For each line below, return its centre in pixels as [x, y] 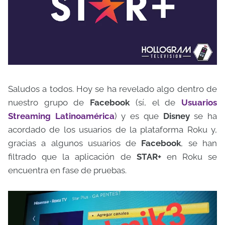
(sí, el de [156, 102]
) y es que [139, 116]
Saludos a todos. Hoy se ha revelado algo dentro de [113, 89]
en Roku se [189, 157]
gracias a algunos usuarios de [75, 143]
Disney [176, 116]
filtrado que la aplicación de [72, 157]
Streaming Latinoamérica [61, 116]
